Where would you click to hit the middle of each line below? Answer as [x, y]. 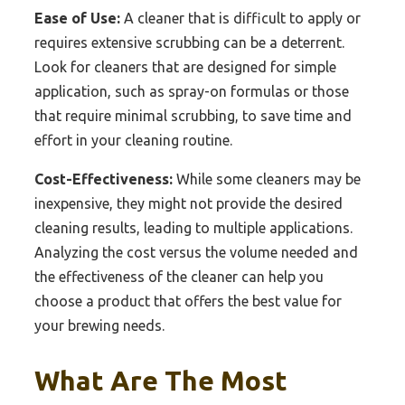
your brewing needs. [99, 325]
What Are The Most [161, 380]
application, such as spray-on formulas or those [192, 91]
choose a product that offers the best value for [188, 301]
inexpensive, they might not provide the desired [188, 203]
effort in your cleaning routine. [133, 140]
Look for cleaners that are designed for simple [185, 66]
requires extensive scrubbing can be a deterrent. [189, 42]
